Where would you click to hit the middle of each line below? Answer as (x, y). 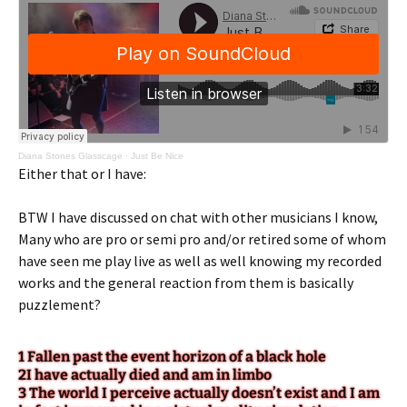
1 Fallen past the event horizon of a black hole (172, 356)
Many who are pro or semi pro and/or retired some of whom (202, 238)
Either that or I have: (82, 173)
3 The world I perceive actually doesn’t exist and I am (199, 392)
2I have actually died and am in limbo (145, 374)
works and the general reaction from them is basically (186, 282)
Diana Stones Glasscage (70, 155)
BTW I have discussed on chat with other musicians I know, (198, 217)
